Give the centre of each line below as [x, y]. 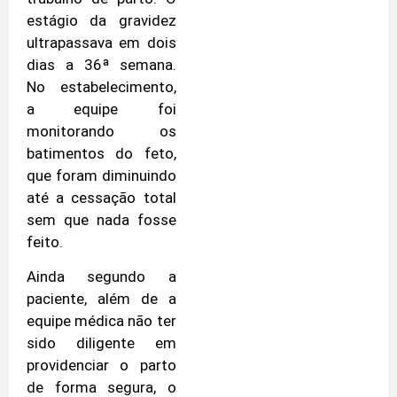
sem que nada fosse [101, 219]
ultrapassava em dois [101, 42]
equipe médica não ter [101, 321]
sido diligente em [101, 343]
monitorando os [101, 131]
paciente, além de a [101, 299]
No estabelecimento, [101, 86]
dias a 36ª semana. [101, 64]
